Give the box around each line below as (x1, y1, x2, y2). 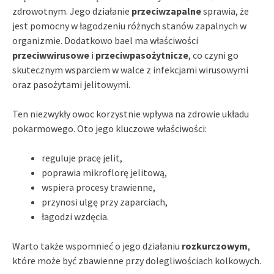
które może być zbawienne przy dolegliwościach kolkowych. (12, 254, 261, 267)
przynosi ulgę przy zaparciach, (42, 195, 168, 208)
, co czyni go (188, 48, 239, 61)
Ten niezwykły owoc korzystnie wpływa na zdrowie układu (12, 107, 249, 120)
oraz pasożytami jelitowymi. (12, 78, 130, 91)
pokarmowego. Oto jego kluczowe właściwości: (12, 122, 207, 135)
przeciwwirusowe (12, 48, 89, 61)
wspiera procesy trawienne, (42, 180, 155, 193)
